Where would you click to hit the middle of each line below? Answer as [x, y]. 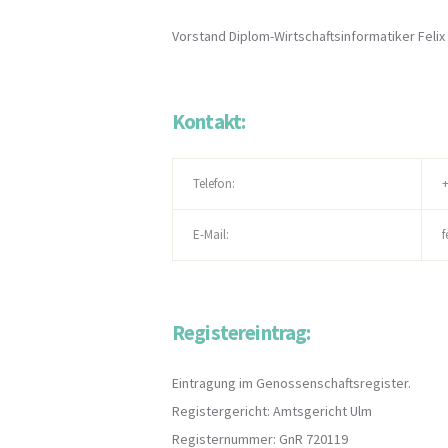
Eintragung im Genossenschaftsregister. [291, 383]
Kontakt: [209, 122]
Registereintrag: [241, 333]
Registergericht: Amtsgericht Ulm [272, 411]
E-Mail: [210, 235]
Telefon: [213, 184]
